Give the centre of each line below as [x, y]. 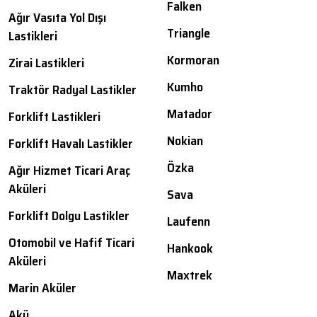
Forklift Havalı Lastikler [71, 144]
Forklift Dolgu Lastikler [69, 216]
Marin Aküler [42, 288]
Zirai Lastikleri [46, 63]
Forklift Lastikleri [54, 117]
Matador [190, 114]
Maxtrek [190, 276]
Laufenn [189, 222]
